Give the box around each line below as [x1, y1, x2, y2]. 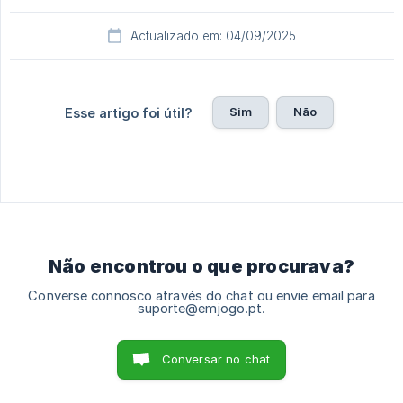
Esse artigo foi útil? [64, 105, 193, 121]
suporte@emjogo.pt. [137, 300, 266, 318]
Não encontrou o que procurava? [49, 255, 354, 278]
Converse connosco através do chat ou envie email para [28, 288, 375, 305]
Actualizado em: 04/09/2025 [130, 29, 296, 44]
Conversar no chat [161, 352, 271, 367]
